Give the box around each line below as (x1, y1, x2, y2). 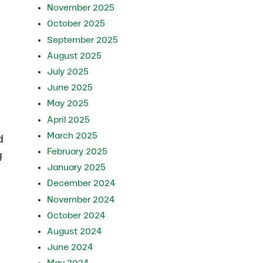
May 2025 (47, 99, 89, 109)
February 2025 (47, 146, 108, 156)
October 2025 (47, 19, 106, 29)
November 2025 (47, 3, 115, 13)
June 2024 (47, 242, 94, 252)
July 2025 (47, 66, 89, 76)
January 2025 (47, 163, 106, 173)
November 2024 (47, 194, 116, 204)
